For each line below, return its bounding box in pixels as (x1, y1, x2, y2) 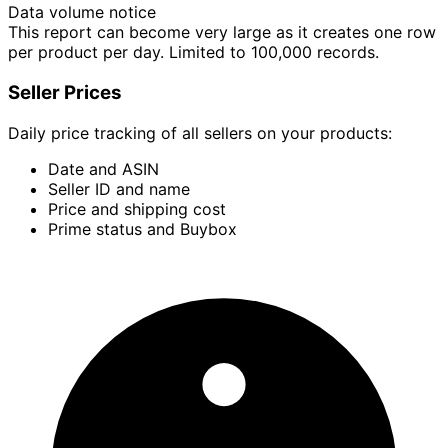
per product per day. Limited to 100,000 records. (8, 42, 379, 63)
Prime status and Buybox (48, 218, 237, 239)
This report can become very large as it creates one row (8, 22, 436, 43)
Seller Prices (8, 81, 122, 105)
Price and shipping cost (48, 198, 226, 219)
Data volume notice (8, 2, 156, 23)
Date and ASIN (48, 158, 159, 179)
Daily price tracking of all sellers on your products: (8, 122, 392, 143)
